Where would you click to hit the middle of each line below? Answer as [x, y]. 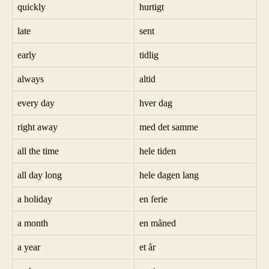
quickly [32, 7]
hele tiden [158, 151]
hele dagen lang [169, 175]
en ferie [153, 199]
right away [38, 127]
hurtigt [152, 7]
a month [33, 223]
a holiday [35, 199]
